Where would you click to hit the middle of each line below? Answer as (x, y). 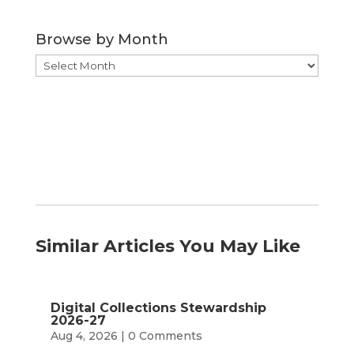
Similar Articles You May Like (168, 246)
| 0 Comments (160, 335)
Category (60, 22)
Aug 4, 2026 (84, 335)
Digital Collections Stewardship (158, 307)
